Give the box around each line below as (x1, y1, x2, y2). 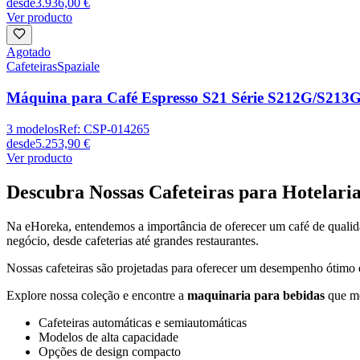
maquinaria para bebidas (187, 288, 328, 302)
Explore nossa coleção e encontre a (6, 288, 187, 302)
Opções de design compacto (39, 344, 181, 358)
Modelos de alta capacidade (39, 329, 178, 344)
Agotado (6, 45, 51, 59)
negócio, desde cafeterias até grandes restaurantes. (6, 233, 259, 247)
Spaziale (57, 59, 100, 74)
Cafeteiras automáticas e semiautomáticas (39, 315, 247, 329)
